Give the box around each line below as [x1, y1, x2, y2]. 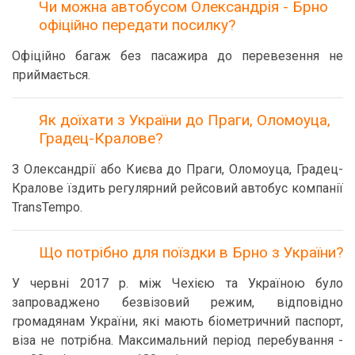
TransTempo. [12, 200, 82, 215]
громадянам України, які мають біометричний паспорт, [12, 314, 343, 329]
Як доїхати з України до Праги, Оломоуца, [39, 111, 330, 129]
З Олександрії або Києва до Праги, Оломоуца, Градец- [12, 162, 343, 177]
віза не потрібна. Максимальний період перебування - [12, 333, 343, 348]
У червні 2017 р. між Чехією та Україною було [12, 276, 343, 291]
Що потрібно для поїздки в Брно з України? [39, 243, 343, 261]
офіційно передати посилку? [39, 16, 235, 34]
